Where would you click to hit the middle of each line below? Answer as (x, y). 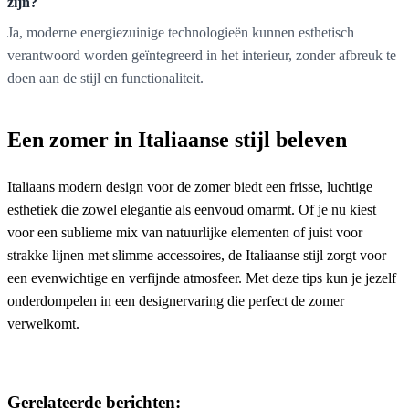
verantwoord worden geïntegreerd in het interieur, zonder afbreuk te (202, 55)
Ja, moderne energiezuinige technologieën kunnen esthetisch (181, 32)
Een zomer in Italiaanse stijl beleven (177, 139)
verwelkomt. (43, 323)
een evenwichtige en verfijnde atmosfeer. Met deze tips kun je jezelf (202, 278)
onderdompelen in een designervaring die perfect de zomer (176, 300)
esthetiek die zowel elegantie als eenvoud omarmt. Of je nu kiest (192, 209)
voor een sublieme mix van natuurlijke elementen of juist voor (185, 232)
